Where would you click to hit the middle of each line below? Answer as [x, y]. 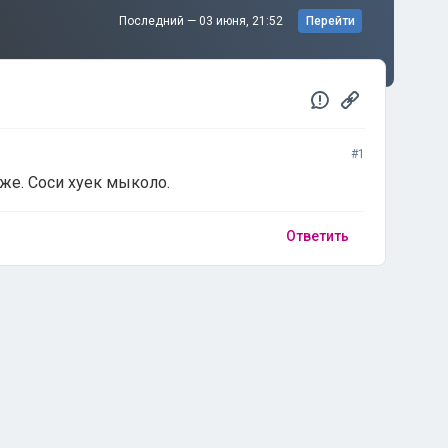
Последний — [159, 21]
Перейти [330, 21]
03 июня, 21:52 [242, 21]
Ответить [317, 236]
